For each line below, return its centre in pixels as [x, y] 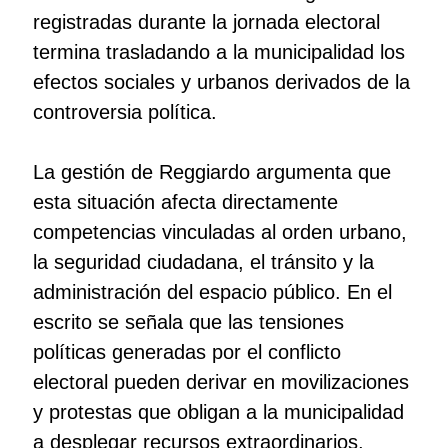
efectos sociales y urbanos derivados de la [221, 82]
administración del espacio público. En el [212, 292]
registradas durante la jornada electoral [206, 22]
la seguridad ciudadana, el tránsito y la [203, 262]
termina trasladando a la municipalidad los [218, 52]
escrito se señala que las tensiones [188, 322]
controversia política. [124, 112]
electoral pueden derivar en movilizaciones [220, 382]
